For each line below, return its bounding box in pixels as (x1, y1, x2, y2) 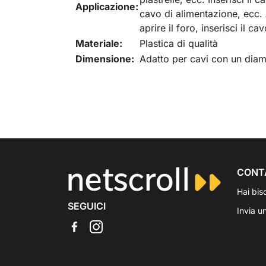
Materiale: (75, 37, 122, 49)
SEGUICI (68, 199, 106, 212)
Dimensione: (75, 53, 134, 65)
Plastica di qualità (140, 37, 218, 49)
